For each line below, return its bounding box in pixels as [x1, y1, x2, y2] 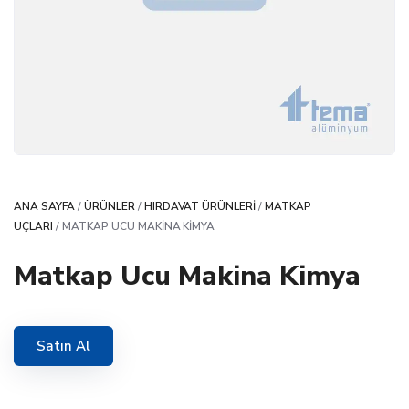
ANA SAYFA [14, 199, 75, 214]
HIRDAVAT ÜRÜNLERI [143, 199, 257, 214]
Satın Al [37, 337, 90, 356]
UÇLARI [14, 219, 53, 234]
